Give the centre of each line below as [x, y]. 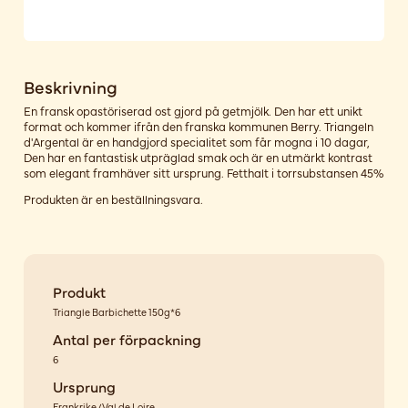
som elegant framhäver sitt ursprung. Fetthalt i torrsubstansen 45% [203, 172]
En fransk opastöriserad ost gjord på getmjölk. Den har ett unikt [193, 110]
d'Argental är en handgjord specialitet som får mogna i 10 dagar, [196, 141]
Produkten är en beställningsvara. [113, 199]
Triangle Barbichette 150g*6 [116, 311]
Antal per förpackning [127, 338]
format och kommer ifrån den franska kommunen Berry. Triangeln [198, 126]
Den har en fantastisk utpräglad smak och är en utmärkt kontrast [198, 157]
